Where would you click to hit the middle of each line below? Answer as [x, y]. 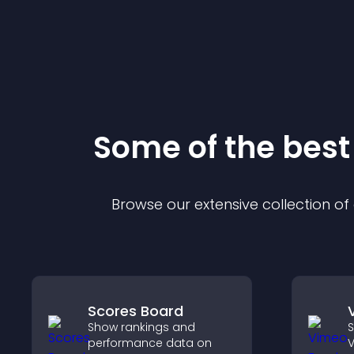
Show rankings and [141, 327]
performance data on [150, 343]
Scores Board [136, 311]
